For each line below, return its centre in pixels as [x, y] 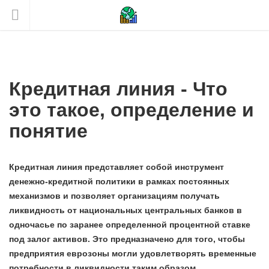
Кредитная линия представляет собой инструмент [116, 167]
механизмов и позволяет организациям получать [114, 196]
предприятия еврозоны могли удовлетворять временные [133, 253]
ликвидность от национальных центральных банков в [125, 210]
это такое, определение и [131, 110]
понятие [48, 131]
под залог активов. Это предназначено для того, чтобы [127, 239]
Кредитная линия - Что [118, 89]
